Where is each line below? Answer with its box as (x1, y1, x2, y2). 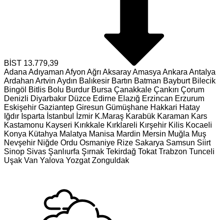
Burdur (66, 85, 89, 94)
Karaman (157, 112, 189, 120)
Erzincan (142, 94, 173, 103)
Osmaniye (80, 138, 115, 147)
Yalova (40, 156, 64, 165)
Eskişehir (4, 103, 36, 111)
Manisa (89, 130, 114, 138)
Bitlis (28, 85, 46, 94)
